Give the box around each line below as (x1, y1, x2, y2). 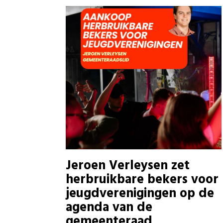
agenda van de (66, 197, 152, 218)
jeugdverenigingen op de (66, 183, 214, 204)
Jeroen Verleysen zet (66, 155, 190, 176)
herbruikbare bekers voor (66, 169, 219, 190)
